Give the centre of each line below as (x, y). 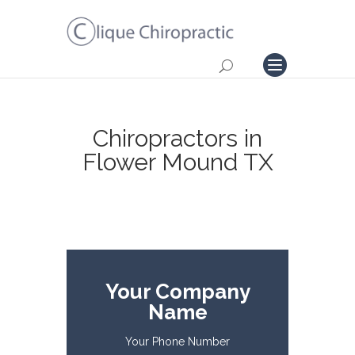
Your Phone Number (177, 342)
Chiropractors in (177, 138)
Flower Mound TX (177, 162)
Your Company (177, 292)
